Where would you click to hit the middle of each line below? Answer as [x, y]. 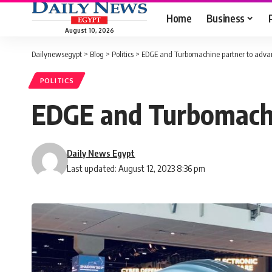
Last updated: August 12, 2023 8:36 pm [136, 168]
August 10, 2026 [89, 30]
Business [225, 18]
